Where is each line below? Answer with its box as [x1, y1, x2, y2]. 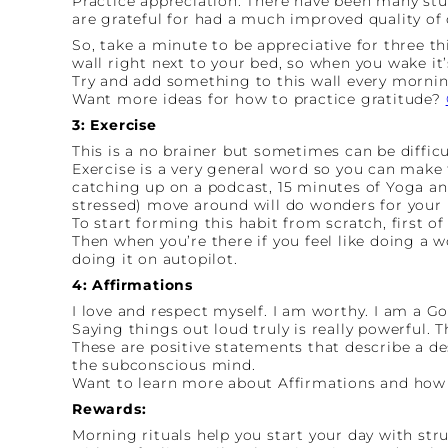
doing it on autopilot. [72, 249, 238, 268]
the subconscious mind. [72, 355, 256, 374]
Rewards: [72, 399, 147, 418]
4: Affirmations [72, 275, 193, 294]
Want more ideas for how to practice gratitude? [72, 89, 446, 108]
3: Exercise [72, 115, 157, 134]
